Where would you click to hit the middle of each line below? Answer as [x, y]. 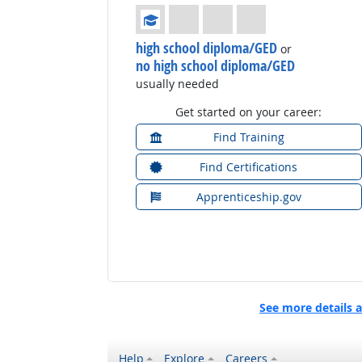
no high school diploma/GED [215, 66]
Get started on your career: [249, 112]
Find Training [248, 137]
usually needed [177, 84]
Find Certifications [249, 167]
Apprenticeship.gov [248, 197]
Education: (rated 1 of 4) [199, 12]
